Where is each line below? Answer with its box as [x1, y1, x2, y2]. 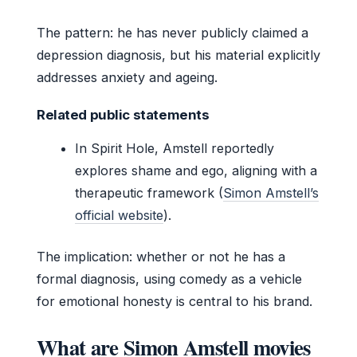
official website [75, 207, 163, 224]
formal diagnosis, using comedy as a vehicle [37, 271, 302, 288]
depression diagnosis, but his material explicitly [37, 47, 320, 64]
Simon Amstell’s [223, 185, 319, 202]
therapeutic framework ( [75, 185, 223, 202]
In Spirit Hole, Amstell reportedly [75, 140, 274, 157]
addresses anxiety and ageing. [37, 69, 218, 86]
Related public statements [37, 107, 210, 124]
